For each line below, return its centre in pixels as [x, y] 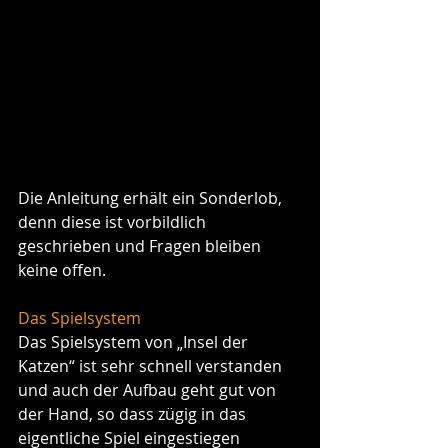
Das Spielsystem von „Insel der [135, 341]
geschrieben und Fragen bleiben [141, 245]
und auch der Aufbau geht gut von [149, 389]
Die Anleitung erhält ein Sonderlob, [152, 197]
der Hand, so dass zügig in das [134, 413]
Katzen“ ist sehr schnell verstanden [152, 365]
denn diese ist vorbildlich [114, 221]
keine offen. [64, 269]
